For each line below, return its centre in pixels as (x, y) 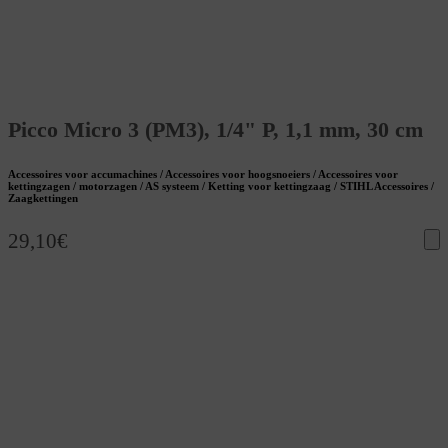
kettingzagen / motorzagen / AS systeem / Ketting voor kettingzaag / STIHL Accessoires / (221, 186)
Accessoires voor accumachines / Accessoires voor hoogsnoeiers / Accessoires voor (203, 174)
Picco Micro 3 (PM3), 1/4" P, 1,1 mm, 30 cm (215, 130)
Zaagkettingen (43, 198)
